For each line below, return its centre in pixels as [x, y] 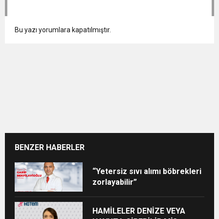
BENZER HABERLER [50, 147]
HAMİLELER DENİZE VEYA [139, 211]
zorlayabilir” [115, 182]
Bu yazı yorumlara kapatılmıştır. [63, 30]
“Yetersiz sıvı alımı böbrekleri [147, 171]
